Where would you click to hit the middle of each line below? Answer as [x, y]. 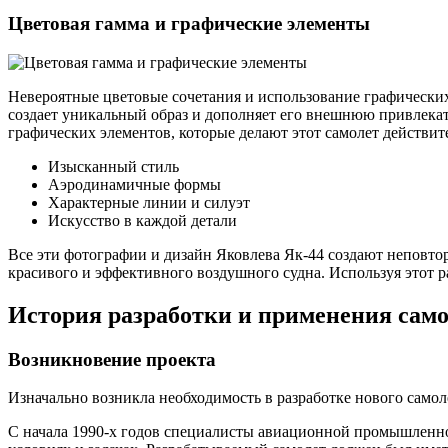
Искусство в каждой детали [142, 220]
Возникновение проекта [112, 359]
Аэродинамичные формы [134, 184]
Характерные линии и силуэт [149, 202]
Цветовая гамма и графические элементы [189, 24]
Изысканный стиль [113, 166]
